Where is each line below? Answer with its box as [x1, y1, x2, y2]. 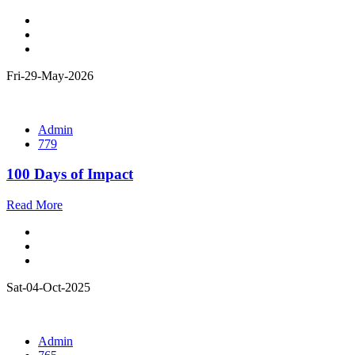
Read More [6, 197, 63, 212]
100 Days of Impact [6, 166, 133, 183]
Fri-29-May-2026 [6, 68, 94, 82]
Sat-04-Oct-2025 [6, 280, 90, 294]
